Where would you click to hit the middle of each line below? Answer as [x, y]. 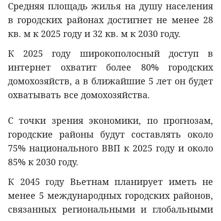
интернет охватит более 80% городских [110, 67]
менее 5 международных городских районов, [110, 196]
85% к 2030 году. [43, 162]
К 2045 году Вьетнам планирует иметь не [110, 182]
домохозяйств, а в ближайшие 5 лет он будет [110, 81]
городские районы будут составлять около [110, 134]
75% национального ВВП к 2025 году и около [110, 148]
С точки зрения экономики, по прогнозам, [110, 121]
